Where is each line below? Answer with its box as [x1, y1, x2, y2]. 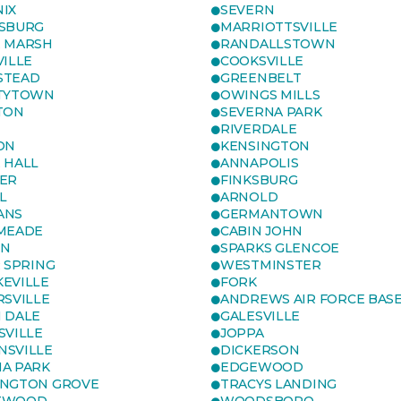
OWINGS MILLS [220, 87, 320, 103]
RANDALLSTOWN [220, 36, 336, 52]
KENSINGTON [220, 138, 311, 154]
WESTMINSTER [220, 257, 321, 273]
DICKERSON [220, 342, 300, 358]
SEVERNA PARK [220, 104, 322, 120]
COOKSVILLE [220, 53, 304, 69]
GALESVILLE [220, 308, 301, 324]
